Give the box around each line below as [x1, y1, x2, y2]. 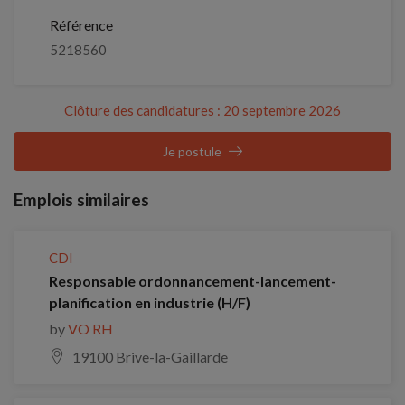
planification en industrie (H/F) [49, 293, 250, 311]
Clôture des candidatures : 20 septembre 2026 [64, 101, 341, 118]
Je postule [163, 143, 221, 159]
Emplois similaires [14, 188, 149, 210]
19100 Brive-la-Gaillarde [72, 347, 228, 365]
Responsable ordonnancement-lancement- [49, 271, 336, 289]
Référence [50, 15, 113, 33]
